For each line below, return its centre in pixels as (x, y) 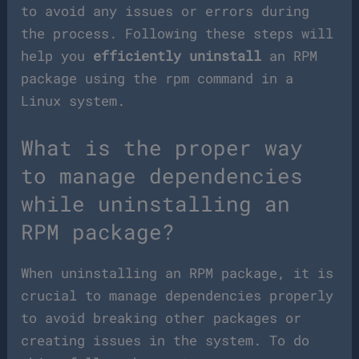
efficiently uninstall (177, 56)
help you (57, 56)
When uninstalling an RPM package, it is (177, 273)
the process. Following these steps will (177, 34)
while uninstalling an (156, 204)
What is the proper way (162, 148)
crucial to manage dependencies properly (177, 296)
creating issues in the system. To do (165, 341)
